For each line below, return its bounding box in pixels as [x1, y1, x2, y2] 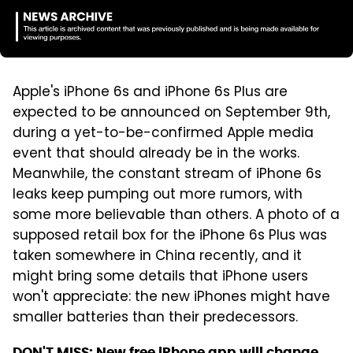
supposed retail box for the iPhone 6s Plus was [13, 225, 327, 247]
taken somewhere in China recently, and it [13, 245, 302, 268]
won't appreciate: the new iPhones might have [13, 286, 330, 309]
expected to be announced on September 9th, [13, 102, 330, 124]
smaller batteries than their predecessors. [13, 307, 298, 329]
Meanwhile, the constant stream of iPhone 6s [13, 163, 321, 186]
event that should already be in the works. [13, 143, 299, 165]
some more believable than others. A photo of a [13, 204, 340, 227]
